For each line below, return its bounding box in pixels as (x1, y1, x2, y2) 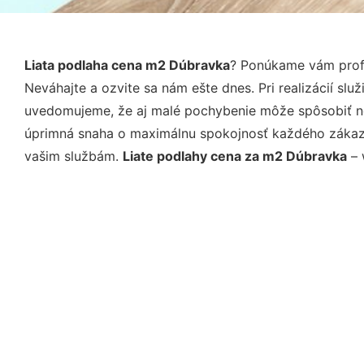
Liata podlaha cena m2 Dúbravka (24, 56, 230, 73)
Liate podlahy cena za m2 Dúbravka (123, 147, 347, 164)
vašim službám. (24, 147, 123, 164)
